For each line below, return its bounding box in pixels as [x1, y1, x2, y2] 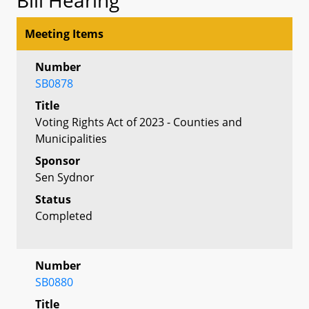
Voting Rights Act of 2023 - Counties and [35, 114, 242, 130]
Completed [35, 208, 92, 223]
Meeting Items [25, 26, 103, 41]
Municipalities [35, 130, 107, 146]
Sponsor [35, 152, 80, 168]
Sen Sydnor [35, 169, 94, 185]
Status [35, 191, 71, 207]
